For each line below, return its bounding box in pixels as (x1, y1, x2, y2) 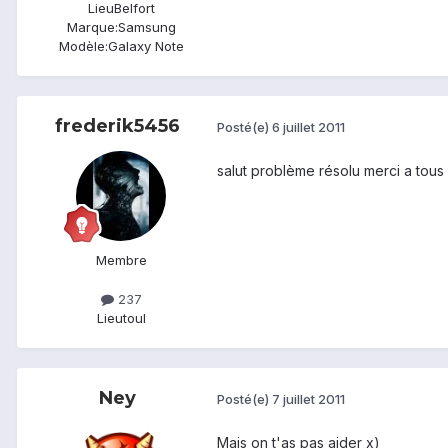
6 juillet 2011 (272, 119, 345, 136)
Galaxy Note (107, 37, 184, 54)
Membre (95, 251, 147, 268)
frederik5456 (54, 114, 180, 137)
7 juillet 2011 (272, 391, 345, 408)
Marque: (66, 18, 118, 35)
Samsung (117, 18, 176, 35)
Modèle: (58, 37, 108, 54)
